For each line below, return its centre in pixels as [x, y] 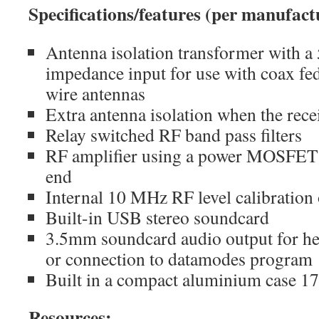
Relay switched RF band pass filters [174, 135]
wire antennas [95, 93]
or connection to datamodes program [179, 258]
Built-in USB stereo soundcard [157, 217]
